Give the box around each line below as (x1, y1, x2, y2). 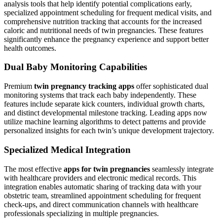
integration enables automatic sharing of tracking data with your (4, 182, 201, 191)
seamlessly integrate (150, 164, 214, 173)
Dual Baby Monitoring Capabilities (4, 62, 147, 73)
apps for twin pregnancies (64, 164, 150, 173)
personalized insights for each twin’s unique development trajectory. (4, 126, 214, 135)
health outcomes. (4, 43, 56, 52)
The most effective (4, 164, 64, 173)
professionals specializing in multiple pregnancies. (4, 209, 159, 218)
